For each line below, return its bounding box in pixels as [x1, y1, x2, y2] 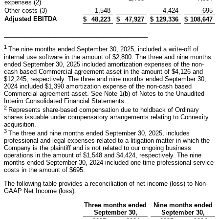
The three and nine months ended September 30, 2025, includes [8, 130, 190, 137]
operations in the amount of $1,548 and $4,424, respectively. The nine [4, 152, 201, 159]
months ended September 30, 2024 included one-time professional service [4, 159, 214, 167]
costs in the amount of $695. [4, 166, 85, 174]
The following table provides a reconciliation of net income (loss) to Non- [4, 180, 208, 188]
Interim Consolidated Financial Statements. [4, 97, 126, 105]
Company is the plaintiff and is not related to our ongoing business [4, 144, 191, 152]
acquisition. [4, 120, 36, 128]
